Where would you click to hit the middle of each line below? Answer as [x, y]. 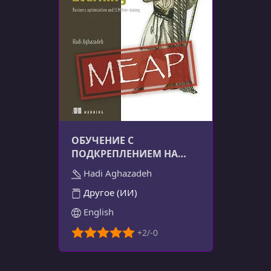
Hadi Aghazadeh [116, 173]
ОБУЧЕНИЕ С [102, 140]
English [97, 212]
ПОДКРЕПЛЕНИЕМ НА [124, 154]
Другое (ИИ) [109, 192]
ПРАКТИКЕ [97, 167]
